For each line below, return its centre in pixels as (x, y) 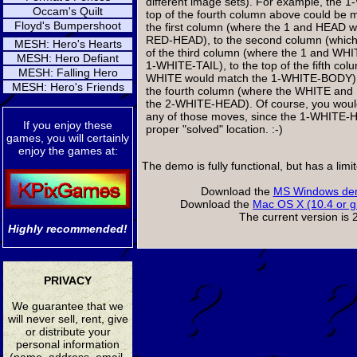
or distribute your (68, 331)
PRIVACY (68, 280)
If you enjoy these (68, 126)
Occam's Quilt (68, 11)
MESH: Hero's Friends (68, 87)
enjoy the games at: (68, 151)
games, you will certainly (68, 138)
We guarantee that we (68, 306)
